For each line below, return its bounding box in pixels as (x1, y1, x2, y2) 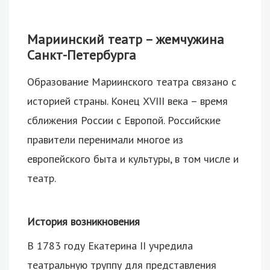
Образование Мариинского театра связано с (27, 75, 236, 89)
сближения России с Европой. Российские (27, 113, 221, 128)
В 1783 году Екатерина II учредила (27, 238, 193, 253)
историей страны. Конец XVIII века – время (27, 94, 228, 108)
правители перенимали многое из (27, 133, 183, 147)
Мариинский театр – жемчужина (27, 30, 224, 48)
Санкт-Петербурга (27, 46, 136, 63)
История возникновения (27, 215, 140, 229)
